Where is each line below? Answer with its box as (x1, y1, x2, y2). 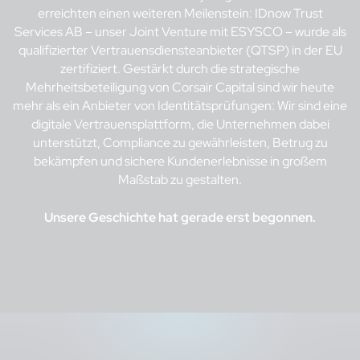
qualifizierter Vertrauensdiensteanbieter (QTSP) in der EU (18, 41, 342, 59)
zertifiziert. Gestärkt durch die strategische (60, 59, 300, 77)
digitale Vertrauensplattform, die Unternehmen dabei (31, 115, 329, 133)
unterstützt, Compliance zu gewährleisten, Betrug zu (32, 133, 328, 151)
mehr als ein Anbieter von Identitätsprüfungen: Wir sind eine (13, 96, 347, 114)
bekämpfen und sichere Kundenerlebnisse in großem (33, 152, 327, 170)
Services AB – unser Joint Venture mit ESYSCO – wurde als (14, 22, 346, 40)
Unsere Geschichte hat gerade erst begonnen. (44, 208, 316, 226)
